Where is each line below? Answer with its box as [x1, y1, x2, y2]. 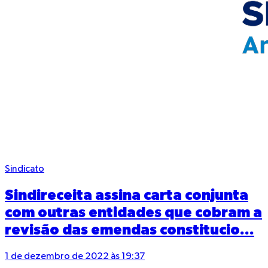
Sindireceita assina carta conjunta [5, 188, 248, 203]
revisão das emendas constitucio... [5, 223, 254, 238]
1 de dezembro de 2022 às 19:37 [5, 252, 145, 262]
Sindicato [5, 165, 44, 175]
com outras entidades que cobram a [5, 206, 262, 221]
